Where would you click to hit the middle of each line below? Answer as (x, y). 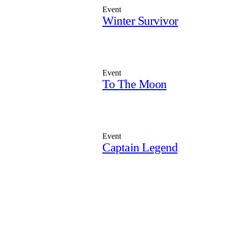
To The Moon (135, 84)
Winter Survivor (140, 21)
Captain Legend (140, 147)
